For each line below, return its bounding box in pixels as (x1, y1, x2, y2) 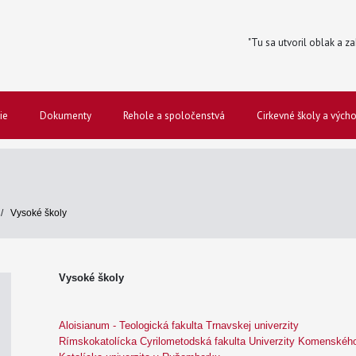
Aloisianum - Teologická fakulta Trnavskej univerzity (59, 319, 299, 331)
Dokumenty (40, 109, 91, 122)
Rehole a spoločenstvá (123, 109, 225, 122)
